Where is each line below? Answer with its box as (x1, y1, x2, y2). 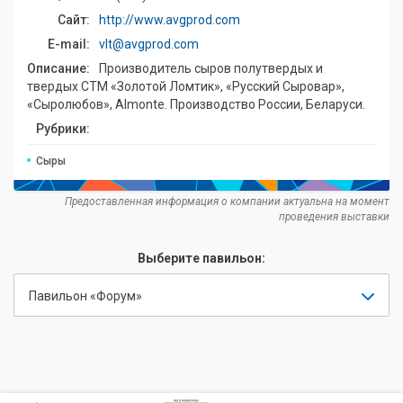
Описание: (27, 61, 90, 76)
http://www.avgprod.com (99, 13, 240, 27)
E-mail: (48, 37, 90, 51)
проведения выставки (279, 210, 390, 224)
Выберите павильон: (138, 251, 265, 266)
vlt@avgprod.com (99, 37, 199, 51)
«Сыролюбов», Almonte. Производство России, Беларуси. (27, 97, 365, 112)
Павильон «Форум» (29, 289, 142, 304)
